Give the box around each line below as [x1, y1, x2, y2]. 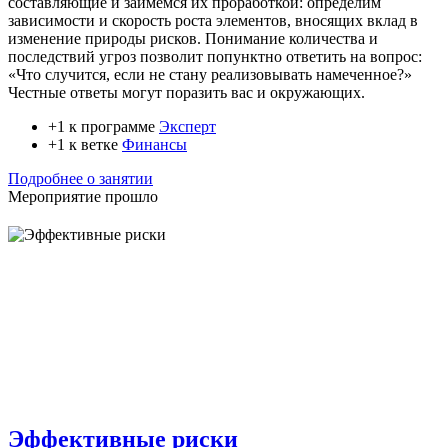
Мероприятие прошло [8, 188, 158, 206]
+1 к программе [48, 118, 159, 136]
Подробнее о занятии [8, 170, 153, 188]
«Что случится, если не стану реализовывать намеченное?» [8, 66, 412, 84]
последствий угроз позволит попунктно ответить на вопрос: [8, 48, 422, 66]
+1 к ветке [48, 136, 122, 154]
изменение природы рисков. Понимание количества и [8, 30, 378, 48]
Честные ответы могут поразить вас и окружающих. [8, 84, 365, 102]
